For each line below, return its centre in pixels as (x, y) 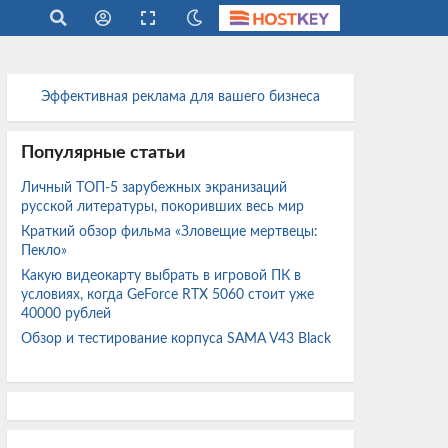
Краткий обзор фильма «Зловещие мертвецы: (169, 232)
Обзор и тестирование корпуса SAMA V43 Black (175, 339)
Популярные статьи (103, 153)
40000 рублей (67, 314)
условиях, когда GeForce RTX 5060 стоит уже (167, 295)
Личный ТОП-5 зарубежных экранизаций (153, 188)
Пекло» (45, 251)
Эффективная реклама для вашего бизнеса (180, 97)
